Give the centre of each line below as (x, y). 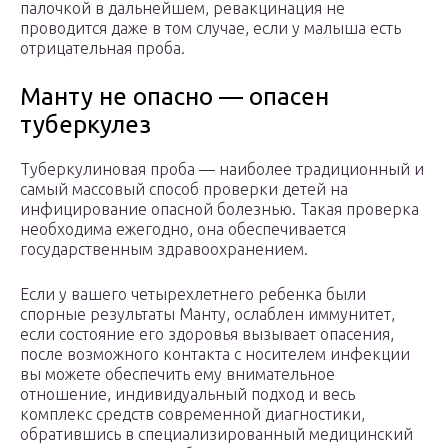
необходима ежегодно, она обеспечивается (183, 229)
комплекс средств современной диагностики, (192, 414)
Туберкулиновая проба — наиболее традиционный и (222, 169)
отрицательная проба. (102, 48)
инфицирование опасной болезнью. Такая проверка (219, 209)
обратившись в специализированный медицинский (216, 434)
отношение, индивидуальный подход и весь (187, 394)
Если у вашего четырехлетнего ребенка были (193, 294)
